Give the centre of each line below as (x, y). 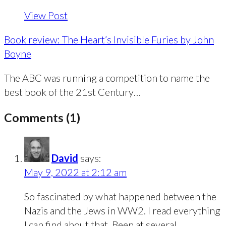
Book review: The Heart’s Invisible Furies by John (109, 39)
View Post (46, 15)
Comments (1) (42, 118)
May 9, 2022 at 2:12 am (75, 172)
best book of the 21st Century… (72, 92)
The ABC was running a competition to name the (107, 77)
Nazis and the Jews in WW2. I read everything (122, 210)
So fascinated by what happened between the (120, 196)
